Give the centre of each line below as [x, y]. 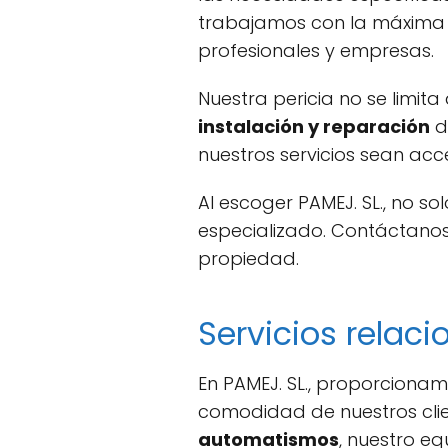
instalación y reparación [314, 126]
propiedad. [248, 258]
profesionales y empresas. [316, 50]
